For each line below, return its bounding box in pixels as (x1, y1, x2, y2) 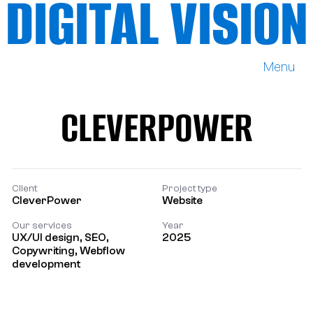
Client (11, 182, 37, 194)
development (11, 257, 80, 270)
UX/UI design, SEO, (11, 231, 109, 244)
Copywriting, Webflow (11, 244, 125, 257)
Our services (11, 219, 72, 231)
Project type (162, 182, 218, 194)
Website (162, 194, 203, 207)
